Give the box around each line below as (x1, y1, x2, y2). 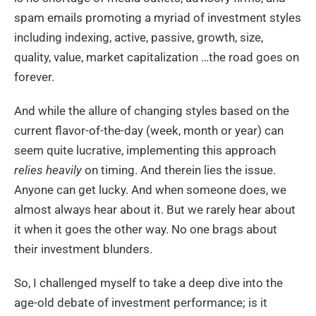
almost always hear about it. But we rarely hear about (14, 202, 296, 217)
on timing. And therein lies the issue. (85, 162, 276, 177)
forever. (14, 69, 54, 84)
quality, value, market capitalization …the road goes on (14, 49, 299, 64)
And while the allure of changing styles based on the (14, 103, 289, 118)
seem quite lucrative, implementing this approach (14, 142, 276, 157)
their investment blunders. (14, 241, 152, 256)
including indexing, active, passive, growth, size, (14, 30, 263, 44)
